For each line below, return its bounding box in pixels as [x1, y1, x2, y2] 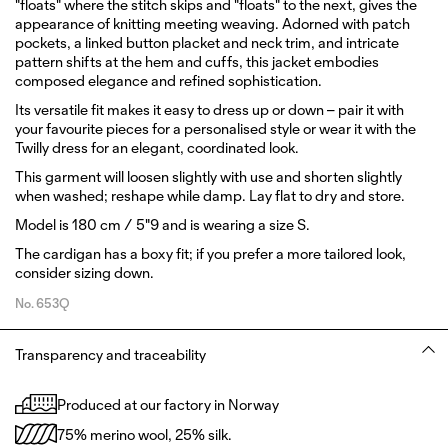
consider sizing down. [15, 263, 154, 283]
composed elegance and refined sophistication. [15, 71, 322, 91]
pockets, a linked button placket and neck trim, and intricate [15, 33, 399, 53]
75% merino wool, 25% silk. [57, 424, 232, 444]
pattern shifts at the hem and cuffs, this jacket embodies [15, 52, 379, 72]
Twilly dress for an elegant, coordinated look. [15, 138, 299, 158]
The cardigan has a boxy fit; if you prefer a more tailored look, [15, 244, 406, 264]
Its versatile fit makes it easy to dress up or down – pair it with [15, 100, 404, 120]
